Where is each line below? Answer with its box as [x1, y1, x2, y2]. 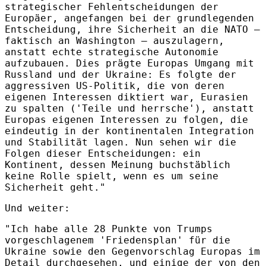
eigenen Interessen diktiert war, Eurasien [5, 91, 248, 103]
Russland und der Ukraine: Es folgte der [5, 69, 236, 81]
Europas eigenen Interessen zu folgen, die [5, 114, 248, 126]
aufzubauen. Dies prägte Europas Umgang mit [5, 58, 254, 69]
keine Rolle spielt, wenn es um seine [5, 170, 218, 182]
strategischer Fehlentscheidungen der [5, 1, 218, 13]
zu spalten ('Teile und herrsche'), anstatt [5, 103, 254, 115]
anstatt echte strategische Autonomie [5, 46, 218, 58]
